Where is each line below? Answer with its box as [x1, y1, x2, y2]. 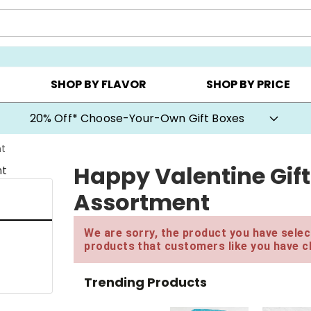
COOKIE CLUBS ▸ [167, 30, 238, 42]
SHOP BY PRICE [206, 76, 291, 93]
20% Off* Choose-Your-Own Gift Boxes [29, 110, 245, 126]
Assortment [74, 186, 210, 218]
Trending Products [84, 273, 208, 291]
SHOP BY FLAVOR [50, 76, 146, 93]
